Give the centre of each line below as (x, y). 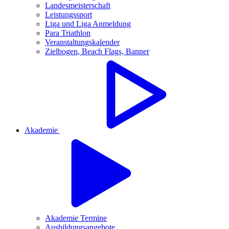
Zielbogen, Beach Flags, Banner (97, 51)
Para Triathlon (68, 33)
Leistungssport (68, 14)
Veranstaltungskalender (82, 42)
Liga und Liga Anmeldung (88, 24)
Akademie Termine (76, 218)
